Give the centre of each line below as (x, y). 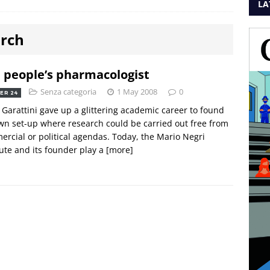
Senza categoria (68, 91)
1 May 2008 (137, 91)
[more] (120, 149)
